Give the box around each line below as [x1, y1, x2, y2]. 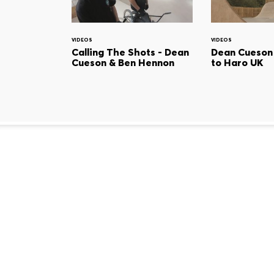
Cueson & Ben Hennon [72, 56, 174, 69]
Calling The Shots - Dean [72, 46, 189, 59]
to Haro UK [211, 56, 263, 69]
